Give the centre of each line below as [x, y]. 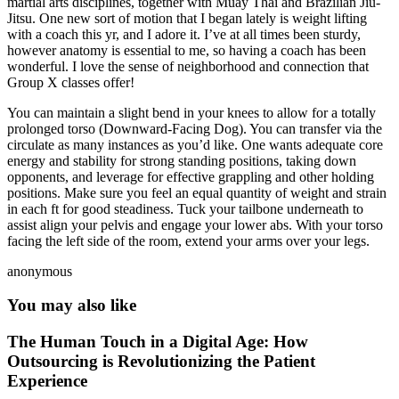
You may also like [72, 305]
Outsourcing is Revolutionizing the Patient [161, 361]
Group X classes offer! [71, 82]
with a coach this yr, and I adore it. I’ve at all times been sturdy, [184, 34]
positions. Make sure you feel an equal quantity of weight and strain [197, 192]
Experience [47, 381]
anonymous [40, 271]
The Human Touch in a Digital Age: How [158, 342]
